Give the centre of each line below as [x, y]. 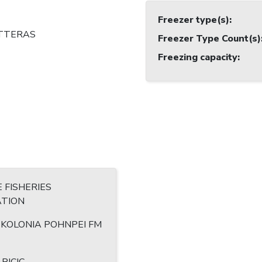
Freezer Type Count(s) [209, 39]
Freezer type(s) [194, 20]
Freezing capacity [198, 58]
